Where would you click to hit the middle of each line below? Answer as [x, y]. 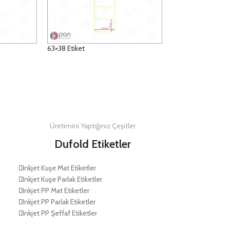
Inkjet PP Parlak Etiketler [59, 202]
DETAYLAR [69, 75]
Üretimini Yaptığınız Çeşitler [93, 126]
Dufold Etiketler [93, 144]
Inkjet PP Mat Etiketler [56, 191]
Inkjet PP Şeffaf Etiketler [60, 213]
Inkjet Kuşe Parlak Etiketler [62, 179]
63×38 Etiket [66, 49]
